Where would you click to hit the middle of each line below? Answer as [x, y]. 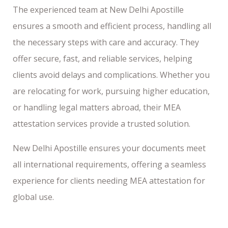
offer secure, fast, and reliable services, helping [103, 58]
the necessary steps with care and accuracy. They [106, 42]
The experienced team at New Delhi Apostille [98, 9]
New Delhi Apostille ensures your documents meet [109, 148]
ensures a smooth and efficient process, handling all [112, 26]
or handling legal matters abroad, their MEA [97, 107]
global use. [33, 197]
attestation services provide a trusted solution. [102, 123]
